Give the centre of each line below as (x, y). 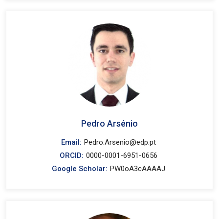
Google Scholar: (80, 169)
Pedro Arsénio (109, 123)
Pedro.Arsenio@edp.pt (120, 142)
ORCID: (72, 155)
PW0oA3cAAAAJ (138, 169)
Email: (72, 142)
